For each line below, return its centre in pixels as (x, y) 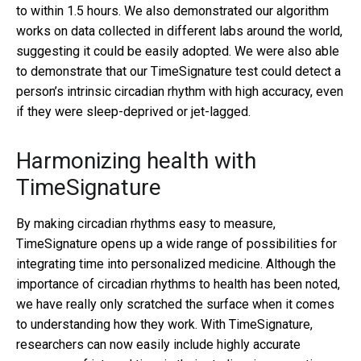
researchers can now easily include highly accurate (158, 344)
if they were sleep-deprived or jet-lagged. (133, 111)
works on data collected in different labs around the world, (179, 31)
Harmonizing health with (136, 160)
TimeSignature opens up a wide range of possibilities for (176, 243)
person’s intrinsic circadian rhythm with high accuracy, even (180, 91)
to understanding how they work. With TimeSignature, (164, 324)
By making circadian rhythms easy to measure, (146, 223)
